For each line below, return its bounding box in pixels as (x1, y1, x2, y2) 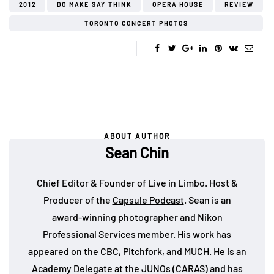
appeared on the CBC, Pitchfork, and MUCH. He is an (28, 245, 246, 257)
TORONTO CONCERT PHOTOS (84, 20, 188, 28)
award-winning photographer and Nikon (51, 211, 223, 223)
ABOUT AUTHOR (104, 131, 170, 141)
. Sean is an (183, 194, 231, 206)
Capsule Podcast (112, 194, 184, 206)
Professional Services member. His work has (43, 228, 231, 240)
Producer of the (43, 194, 113, 206)
